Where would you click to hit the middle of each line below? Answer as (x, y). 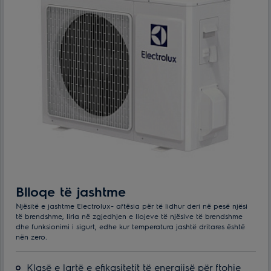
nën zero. (31, 236)
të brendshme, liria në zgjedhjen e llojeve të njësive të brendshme (129, 216)
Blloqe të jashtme (71, 191)
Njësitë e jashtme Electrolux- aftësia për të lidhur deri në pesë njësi (132, 205)
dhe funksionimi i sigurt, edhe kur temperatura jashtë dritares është (130, 226)
